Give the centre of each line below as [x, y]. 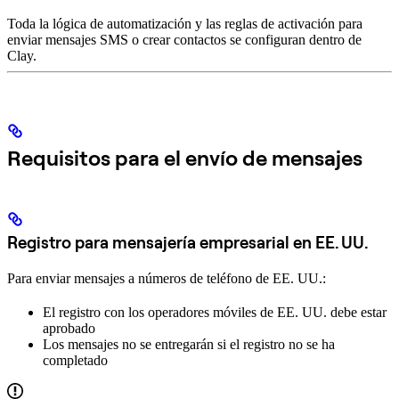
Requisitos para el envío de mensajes [185, 157]
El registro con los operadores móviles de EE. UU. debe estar [215, 312]
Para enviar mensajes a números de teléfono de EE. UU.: [167, 278]
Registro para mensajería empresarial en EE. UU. [187, 242]
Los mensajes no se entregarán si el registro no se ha [189, 344]
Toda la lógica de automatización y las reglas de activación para [185, 23]
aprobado [69, 328]
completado [75, 360]
